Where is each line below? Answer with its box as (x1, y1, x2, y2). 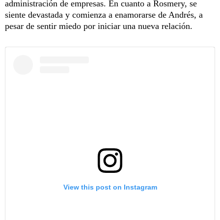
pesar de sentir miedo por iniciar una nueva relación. (5, 21, 192, 31)
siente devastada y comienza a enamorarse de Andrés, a (5, 9, 203, 20)
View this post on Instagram (63, 183, 157, 191)
